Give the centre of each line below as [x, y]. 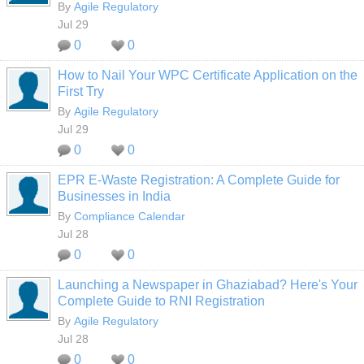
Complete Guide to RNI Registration [161, 301]
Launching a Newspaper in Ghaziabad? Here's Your [208, 285]
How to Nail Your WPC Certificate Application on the [208, 75]
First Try [81, 91]
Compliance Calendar [130, 216]
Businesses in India [114, 196]
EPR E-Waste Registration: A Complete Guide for [199, 180]
